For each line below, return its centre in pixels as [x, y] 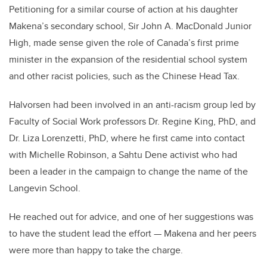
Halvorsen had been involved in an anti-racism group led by [132, 105]
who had [218, 155]
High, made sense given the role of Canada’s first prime [124, 43]
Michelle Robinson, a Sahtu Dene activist [114, 155]
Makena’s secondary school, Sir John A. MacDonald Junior [130, 26]
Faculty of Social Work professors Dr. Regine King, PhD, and [132, 122]
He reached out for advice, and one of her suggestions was [131, 217]
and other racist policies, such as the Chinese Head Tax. [124, 76]
